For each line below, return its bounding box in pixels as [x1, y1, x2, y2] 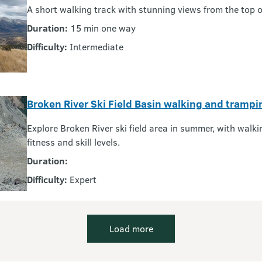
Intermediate [69, 40, 123, 53]
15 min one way [70, 22, 136, 35]
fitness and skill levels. [26, 136, 120, 149]
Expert [69, 173, 96, 186]
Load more [109, 222, 153, 235]
